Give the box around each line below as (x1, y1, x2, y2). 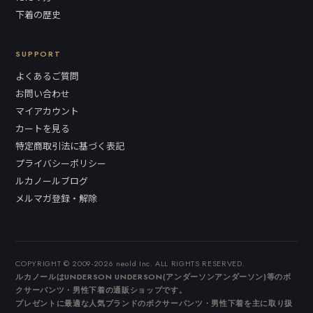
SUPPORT (15, 48, 61, 60)
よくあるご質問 (15, 69, 80, 83)
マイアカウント (15, 104, 80, 118)
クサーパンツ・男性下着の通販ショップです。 (15, 284, 187, 296)
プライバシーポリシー (15, 156, 107, 170)
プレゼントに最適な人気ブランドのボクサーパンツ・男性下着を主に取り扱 (15, 298, 293, 310)
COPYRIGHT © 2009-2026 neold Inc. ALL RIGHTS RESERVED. (15, 258, 245, 270)
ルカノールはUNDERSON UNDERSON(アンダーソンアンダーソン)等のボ (15, 271, 291, 283)
